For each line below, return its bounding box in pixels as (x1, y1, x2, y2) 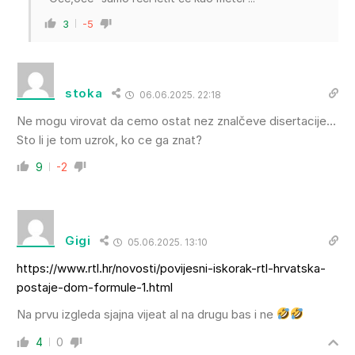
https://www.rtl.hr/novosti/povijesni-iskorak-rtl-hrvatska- (17, 260, 326, 276)
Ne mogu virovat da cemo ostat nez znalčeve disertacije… (17, 113, 336, 128)
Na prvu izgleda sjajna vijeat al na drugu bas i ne (17, 306, 277, 322)
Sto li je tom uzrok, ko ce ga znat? (17, 132, 202, 147)
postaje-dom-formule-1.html (17, 279, 173, 295)
